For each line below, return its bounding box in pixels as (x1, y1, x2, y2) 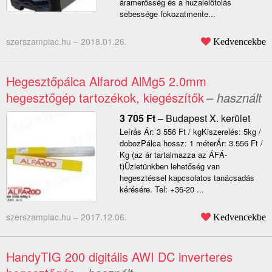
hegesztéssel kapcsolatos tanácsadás (119, 172, 254, 184)
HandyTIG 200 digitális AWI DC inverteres (6, 248, 233, 266)
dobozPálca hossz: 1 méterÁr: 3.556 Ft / (119, 137, 263, 149)
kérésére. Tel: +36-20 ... (119, 183, 204, 195)
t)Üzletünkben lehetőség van (119, 160, 220, 172)
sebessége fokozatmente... (119, 8, 216, 20)
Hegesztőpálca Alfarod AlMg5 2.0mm (6, 72, 206, 90)
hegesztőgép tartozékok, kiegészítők (6, 89, 204, 107)
